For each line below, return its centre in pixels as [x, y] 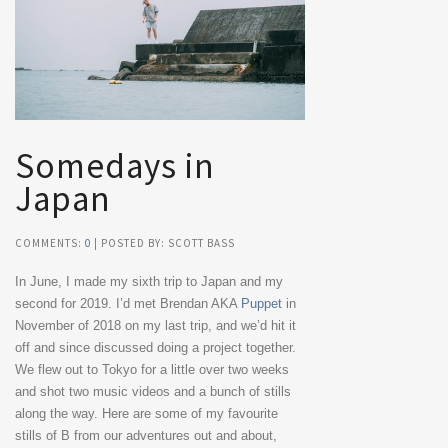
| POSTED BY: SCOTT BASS [163, 243]
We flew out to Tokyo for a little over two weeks [152, 370]
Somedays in [115, 166]
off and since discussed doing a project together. [155, 348]
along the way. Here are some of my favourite [146, 414]
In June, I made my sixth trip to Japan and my [149, 282]
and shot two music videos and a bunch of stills [153, 392]
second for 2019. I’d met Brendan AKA [128, 304]
